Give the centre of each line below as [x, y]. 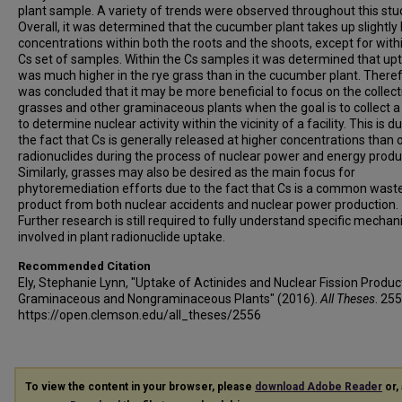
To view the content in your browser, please [140, 387]
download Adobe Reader [319, 387]
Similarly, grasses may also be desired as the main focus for [187, 172]
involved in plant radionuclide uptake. [122, 237]
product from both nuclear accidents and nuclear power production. [208, 205]
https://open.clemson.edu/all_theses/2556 [140, 315]
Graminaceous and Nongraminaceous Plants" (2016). [169, 299]
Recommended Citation [84, 266]
